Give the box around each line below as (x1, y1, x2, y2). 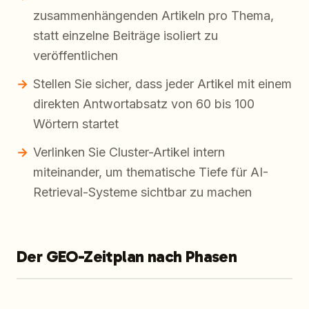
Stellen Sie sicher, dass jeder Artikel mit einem (33, 77, 292, 92)
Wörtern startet (33, 117, 119, 132)
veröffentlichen (33, 48, 118, 63)
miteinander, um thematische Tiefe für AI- (33, 165, 268, 180)
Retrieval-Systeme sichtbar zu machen (33, 185, 252, 200)
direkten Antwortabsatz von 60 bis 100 (33, 97, 255, 112)
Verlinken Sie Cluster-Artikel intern (33, 145, 225, 160)
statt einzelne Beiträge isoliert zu (33, 28, 218, 43)
